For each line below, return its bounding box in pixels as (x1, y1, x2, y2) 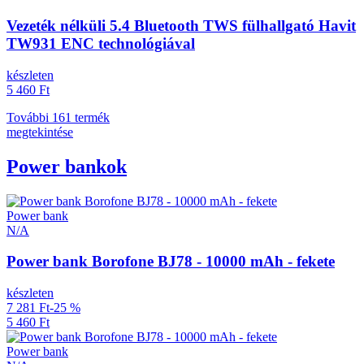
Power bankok (6, 155, 127, 177)
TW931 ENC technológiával (6, 35, 195, 53)
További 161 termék (6, 110, 110, 124)
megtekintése (6, 124, 73, 139)
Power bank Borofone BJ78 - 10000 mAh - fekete (6, 253, 335, 271)
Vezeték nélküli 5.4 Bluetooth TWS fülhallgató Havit (6, 17, 356, 35)
